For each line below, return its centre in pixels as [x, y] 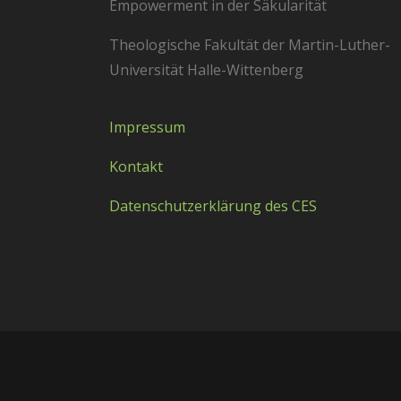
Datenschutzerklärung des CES [213, 205]
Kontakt [136, 166]
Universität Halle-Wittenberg [206, 69]
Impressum [147, 127]
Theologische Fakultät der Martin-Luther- [250, 44]
